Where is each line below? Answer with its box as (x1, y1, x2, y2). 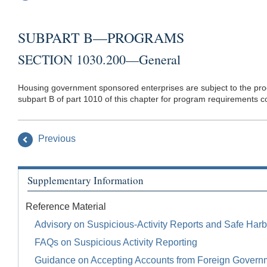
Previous (36, 133, 76, 144)
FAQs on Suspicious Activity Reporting (35, 237, 197, 248)
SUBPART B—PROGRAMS (18, 27, 184, 47)
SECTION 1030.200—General (18, 50, 181, 68)
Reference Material (26, 201, 106, 212)
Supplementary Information (27, 173, 144, 187)
